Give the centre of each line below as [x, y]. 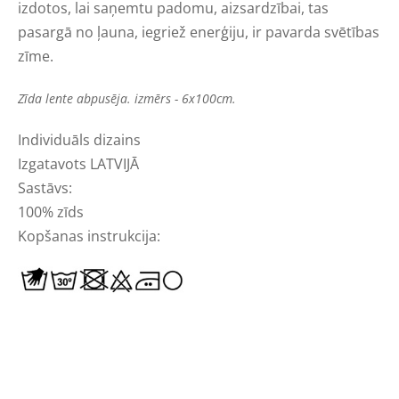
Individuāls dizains [79, 140]
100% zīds [51, 212]
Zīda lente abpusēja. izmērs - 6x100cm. [129, 99]
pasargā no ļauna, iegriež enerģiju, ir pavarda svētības [199, 33]
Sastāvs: [45, 188]
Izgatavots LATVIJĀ [78, 164]
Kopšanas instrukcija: [89, 236]
